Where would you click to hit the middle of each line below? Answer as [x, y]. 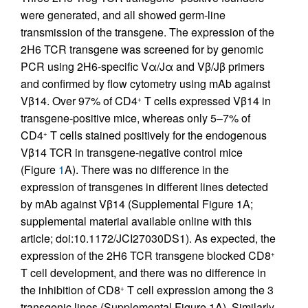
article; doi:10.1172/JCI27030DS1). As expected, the [148, 238]
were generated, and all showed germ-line [123, 14]
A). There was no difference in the [147, 169]
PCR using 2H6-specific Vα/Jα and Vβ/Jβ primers [143, 66]
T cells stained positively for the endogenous [157, 135]
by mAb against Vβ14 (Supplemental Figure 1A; [137, 203]
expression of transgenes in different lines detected [144, 186]
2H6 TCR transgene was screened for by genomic [142, 49]
